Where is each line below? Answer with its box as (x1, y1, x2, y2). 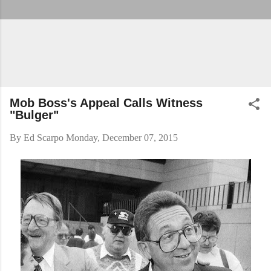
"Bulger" (10, 108, 59, 122)
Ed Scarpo (24, 132, 64, 143)
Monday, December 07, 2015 (66, 132, 178, 143)
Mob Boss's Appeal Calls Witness (10, 96, 203, 109)
